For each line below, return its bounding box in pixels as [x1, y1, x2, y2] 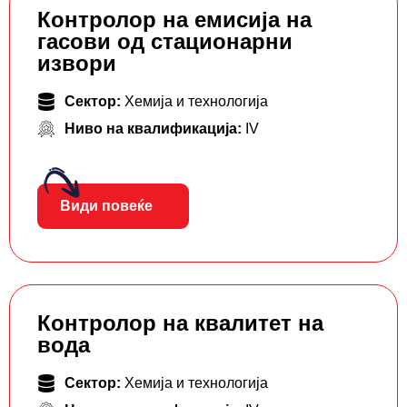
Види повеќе [60, 198, 153, 214]
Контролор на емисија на [37, 7, 312, 33]
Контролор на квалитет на [37, 311, 323, 336]
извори [37, 51, 116, 76]
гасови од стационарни [37, 29, 293, 55]
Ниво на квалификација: [65, 121, 245, 137]
